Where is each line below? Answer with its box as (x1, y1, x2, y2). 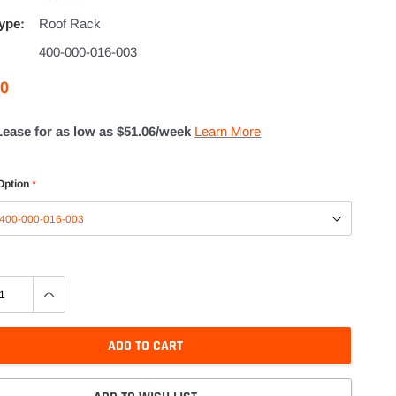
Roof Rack (39, 15, 102, 31)
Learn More (194, 124, 262, 140)
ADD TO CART (107, 336, 183, 355)
